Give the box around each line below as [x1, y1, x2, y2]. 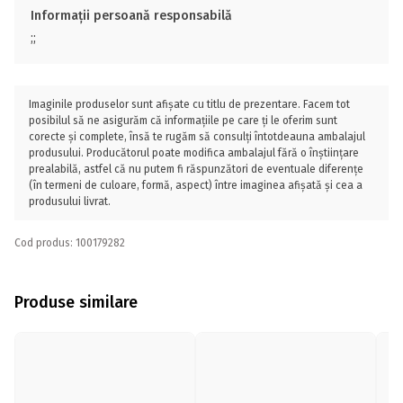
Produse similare [14, 291, 138, 312]
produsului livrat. [29, 195, 111, 208]
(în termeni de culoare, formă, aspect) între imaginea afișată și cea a [29, 179, 363, 192]
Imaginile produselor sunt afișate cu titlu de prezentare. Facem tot [29, 98, 350, 111]
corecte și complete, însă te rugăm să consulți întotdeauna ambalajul [29, 130, 365, 143]
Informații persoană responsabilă [31, 8, 232, 23]
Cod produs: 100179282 [14, 237, 125, 249]
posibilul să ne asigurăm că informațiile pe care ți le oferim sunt [29, 114, 337, 127]
